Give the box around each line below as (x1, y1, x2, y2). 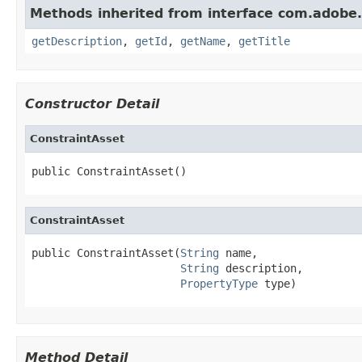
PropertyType (180, 276, 258, 290)
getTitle (238, 34, 290, 48)
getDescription (32, 34, 122, 48)
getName (180, 34, 225, 48)
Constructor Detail (25, 95, 159, 112)
